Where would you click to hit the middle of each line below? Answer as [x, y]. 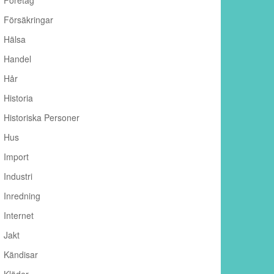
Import [16, 157]
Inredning [22, 196]
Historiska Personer [42, 118]
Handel [17, 59]
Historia [18, 98]
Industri [18, 176]
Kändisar [21, 255]
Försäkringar [28, 20]
